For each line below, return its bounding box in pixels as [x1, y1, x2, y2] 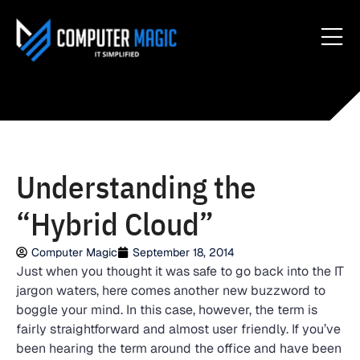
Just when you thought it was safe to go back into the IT [16, 263, 344, 280]
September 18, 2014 [133, 245, 235, 260]
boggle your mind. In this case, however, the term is [16, 301, 317, 318]
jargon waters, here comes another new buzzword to [16, 282, 325, 299]
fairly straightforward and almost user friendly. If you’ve [16, 321, 341, 337]
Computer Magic [31, 245, 117, 260]
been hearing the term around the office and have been [16, 340, 342, 357]
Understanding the [16, 166, 256, 207]
